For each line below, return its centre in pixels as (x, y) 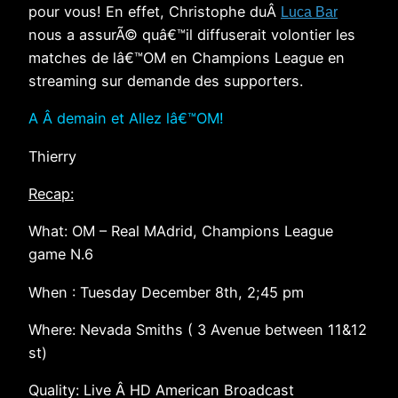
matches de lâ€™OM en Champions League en (187, 58)
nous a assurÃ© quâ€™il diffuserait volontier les (192, 35)
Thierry (52, 156)
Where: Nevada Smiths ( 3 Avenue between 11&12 (198, 329)
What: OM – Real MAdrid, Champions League (181, 231)
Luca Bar (309, 12)
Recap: (51, 194)
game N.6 (61, 255)
